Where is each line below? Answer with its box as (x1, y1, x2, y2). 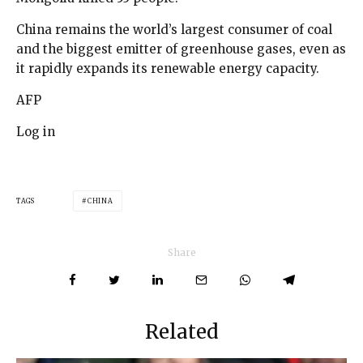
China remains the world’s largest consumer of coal (16, 21, 332, 37)
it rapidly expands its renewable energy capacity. (16, 60, 319, 76)
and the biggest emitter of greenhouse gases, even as (16, 41, 346, 57)
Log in (16, 123, 55, 139)
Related (144, 318, 219, 344)
